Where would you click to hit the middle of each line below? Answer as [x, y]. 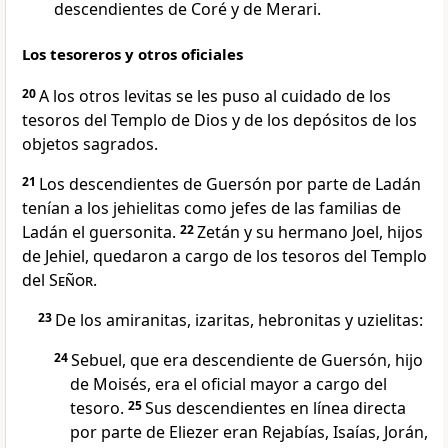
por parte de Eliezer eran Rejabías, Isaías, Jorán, [249, 432]
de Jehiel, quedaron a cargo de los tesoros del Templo [224, 256]
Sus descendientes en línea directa [275, 408]
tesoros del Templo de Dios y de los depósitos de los [219, 120]
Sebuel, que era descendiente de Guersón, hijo [247, 360]
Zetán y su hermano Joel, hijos [310, 232]
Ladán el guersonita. [101, 232]
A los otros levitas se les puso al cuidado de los [215, 96]
